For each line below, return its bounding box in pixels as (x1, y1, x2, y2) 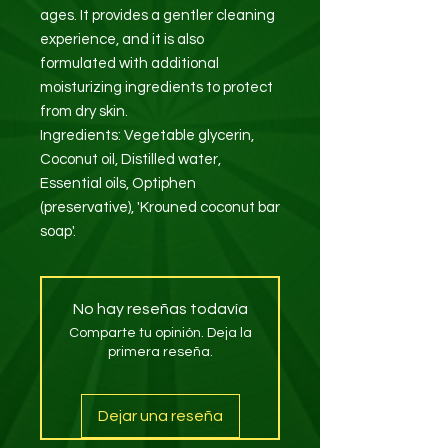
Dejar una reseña (97, 407, 223, 424)
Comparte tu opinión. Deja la (68, 325, 252, 340)
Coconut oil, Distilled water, (40, 151, 221, 167)
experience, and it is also (40, 31, 204, 47)
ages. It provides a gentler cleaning (40, 7, 275, 23)
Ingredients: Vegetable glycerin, (40, 127, 254, 143)
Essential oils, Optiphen (40, 175, 196, 191)
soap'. (40, 223, 76, 239)
